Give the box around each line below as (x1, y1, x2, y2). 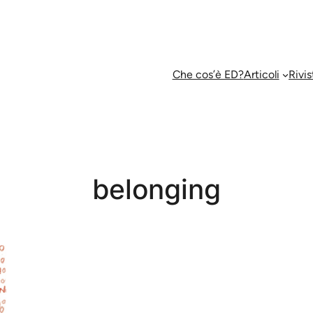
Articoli (243, 67, 279, 81)
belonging (92, 173, 221, 205)
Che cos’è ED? (172, 67, 244, 81)
